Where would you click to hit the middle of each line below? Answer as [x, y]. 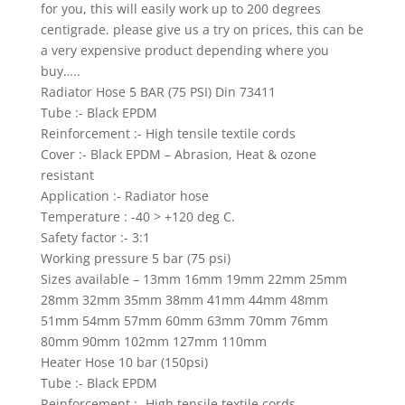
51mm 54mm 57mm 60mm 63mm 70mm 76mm [184, 321]
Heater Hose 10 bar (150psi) [124, 363]
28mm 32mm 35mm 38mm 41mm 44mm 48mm [184, 300]
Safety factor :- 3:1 [95, 238]
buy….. [60, 71]
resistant [67, 175]
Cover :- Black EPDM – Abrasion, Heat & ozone [178, 155]
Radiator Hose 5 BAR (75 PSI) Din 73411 [158, 92]
